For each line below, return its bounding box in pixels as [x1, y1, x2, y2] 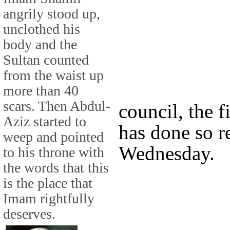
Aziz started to [3, 113, 86, 129]
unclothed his [3, 21, 80, 37]
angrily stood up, [3, 5, 100, 22]
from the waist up [3, 67, 104, 83]
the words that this [3, 159, 109, 176]
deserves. [3, 205, 55, 222]
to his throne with [3, 144, 104, 160]
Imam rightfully [3, 190, 94, 206]
